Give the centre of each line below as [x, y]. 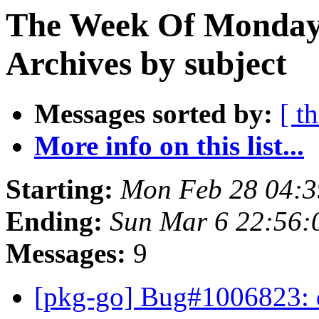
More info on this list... [169, 146]
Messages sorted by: [153, 114]
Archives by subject [146, 63]
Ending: [54, 221]
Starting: [59, 189]
